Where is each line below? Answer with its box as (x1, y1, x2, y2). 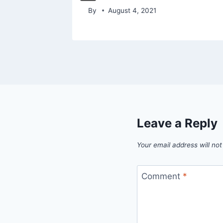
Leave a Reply (137, 115, 218, 130)
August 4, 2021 (108, 6, 157, 14)
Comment (141, 171, 183, 182)
